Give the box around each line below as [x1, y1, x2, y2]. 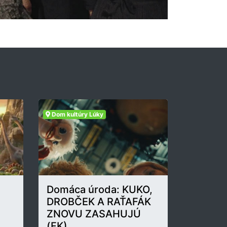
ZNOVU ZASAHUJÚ [47, 208, 141, 220]
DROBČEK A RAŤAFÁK [47, 196, 151, 208]
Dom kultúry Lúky [50, 110, 103, 119]
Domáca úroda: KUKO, [47, 183, 153, 196]
